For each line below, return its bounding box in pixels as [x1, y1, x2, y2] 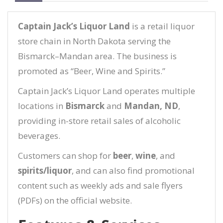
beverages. [18, 130, 60, 141]
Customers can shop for [18, 150, 113, 161]
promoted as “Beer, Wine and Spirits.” [18, 65, 165, 77]
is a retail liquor [130, 20, 195, 32]
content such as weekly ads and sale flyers [18, 180, 183, 191]
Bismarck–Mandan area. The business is [18, 50, 177, 62]
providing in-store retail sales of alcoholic [18, 115, 181, 126]
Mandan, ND [124, 100, 178, 111]
